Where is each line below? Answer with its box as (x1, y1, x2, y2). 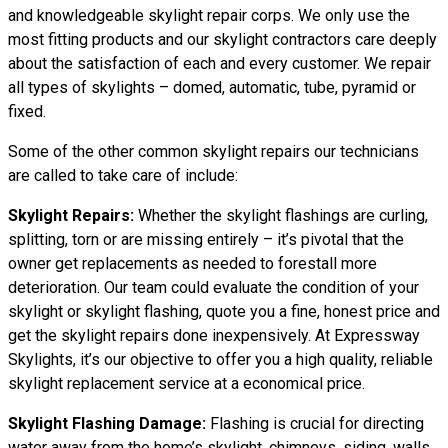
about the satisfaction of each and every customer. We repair (8, 54, 431, 73)
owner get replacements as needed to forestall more (8, 254, 377, 273)
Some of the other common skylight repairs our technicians (8, 142, 419, 161)
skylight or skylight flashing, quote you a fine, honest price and (8, 302, 440, 321)
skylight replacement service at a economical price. (8, 374, 365, 393)
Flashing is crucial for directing (206, 414, 424, 433)
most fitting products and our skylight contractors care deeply (8, 30, 437, 49)
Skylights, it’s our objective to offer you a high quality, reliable (8, 350, 433, 369)
